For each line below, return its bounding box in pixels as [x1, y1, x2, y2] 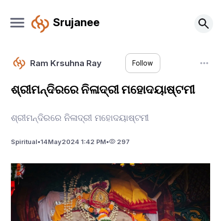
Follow [132, 59, 153, 68]
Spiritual [11, 137, 38, 146]
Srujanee [52, 15, 100, 29]
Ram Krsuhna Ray [30, 58, 102, 68]
